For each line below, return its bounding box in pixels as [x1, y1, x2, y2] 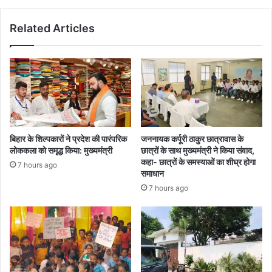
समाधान [141, 168, 166, 178]
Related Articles [10, 21, 95, 35]
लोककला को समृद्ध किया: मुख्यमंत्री [10, 144, 112, 155]
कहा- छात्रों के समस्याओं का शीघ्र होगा [141, 156, 256, 167]
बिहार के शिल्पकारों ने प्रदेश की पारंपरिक [10, 133, 127, 144]
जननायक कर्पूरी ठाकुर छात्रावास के [141, 133, 243, 144]
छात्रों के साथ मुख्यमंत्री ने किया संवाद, [141, 144, 254, 155]
